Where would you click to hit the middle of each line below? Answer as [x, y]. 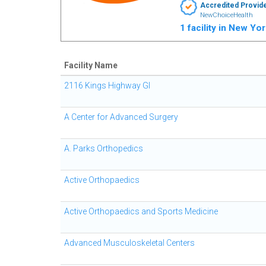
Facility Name [91, 65]
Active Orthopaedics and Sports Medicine [141, 211]
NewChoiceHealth [226, 15]
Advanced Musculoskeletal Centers [129, 243]
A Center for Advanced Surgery [121, 117]
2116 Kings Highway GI [107, 85]
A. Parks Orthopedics [104, 148]
